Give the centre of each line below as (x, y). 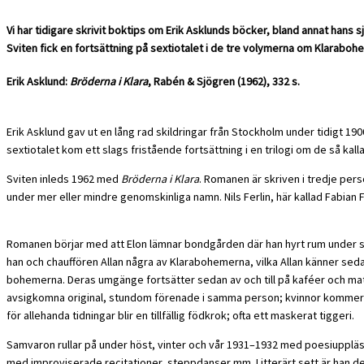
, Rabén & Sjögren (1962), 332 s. (224, 81)
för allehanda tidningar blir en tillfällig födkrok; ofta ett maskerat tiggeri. (180, 316)
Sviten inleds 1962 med (64, 179)
